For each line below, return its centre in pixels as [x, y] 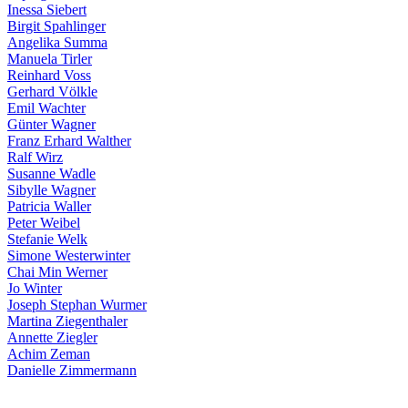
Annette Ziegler [52, 338]
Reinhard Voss [49, 76]
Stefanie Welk [47, 240]
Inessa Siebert [47, 10]
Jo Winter [35, 289]
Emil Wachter [46, 108]
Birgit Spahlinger [56, 26]
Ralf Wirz [35, 158]
